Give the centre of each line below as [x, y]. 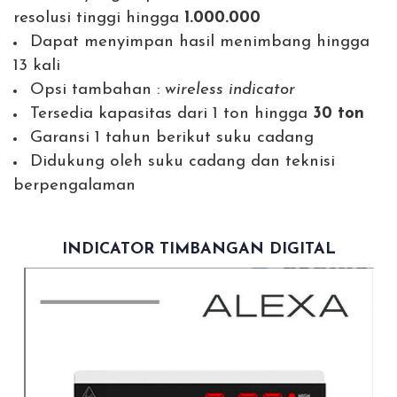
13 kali [39, 66]
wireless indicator [230, 90]
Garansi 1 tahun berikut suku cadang [172, 138]
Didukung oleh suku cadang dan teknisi [183, 162]
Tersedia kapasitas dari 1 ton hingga [171, 114]
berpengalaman [74, 186]
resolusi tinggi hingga [99, 19]
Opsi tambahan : [97, 90]
